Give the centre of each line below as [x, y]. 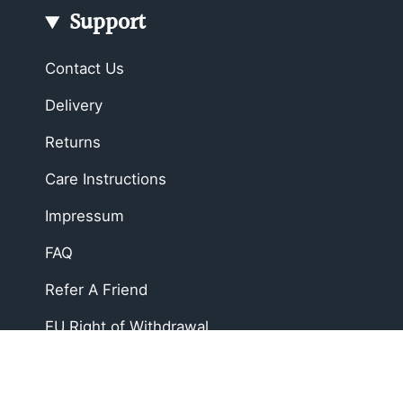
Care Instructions [106, 179]
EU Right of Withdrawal [127, 327]
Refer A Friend [96, 290]
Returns [73, 143]
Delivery [74, 106]
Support [107, 23]
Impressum [85, 216]
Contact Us [85, 69]
